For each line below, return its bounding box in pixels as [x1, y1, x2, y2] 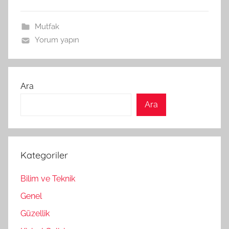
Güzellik [20, 209, 50, 219]
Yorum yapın [34, 35, 79, 45]
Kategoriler [20, 149, 68, 162]
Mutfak [34, 22, 59, 32]
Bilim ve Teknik [20, 173, 75, 184]
